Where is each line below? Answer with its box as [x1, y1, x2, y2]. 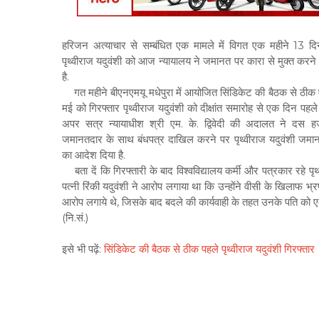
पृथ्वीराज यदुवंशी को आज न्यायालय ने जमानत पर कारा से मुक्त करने [62, 54, 317, 68]
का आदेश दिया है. [62, 148, 125, 162]
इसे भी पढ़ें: [62, 242, 104, 256]
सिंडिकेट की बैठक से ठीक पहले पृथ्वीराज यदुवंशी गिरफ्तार [104, 242, 315, 256]
